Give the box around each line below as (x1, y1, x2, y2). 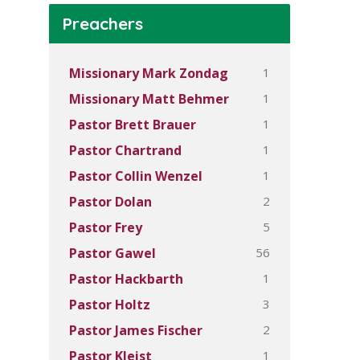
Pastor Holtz (69, 296, 150, 313)
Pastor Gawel (69, 244, 156, 262)
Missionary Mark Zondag (69, 64, 228, 82)
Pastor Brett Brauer (69, 116, 196, 133)
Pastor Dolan (69, 193, 152, 211)
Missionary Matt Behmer (69, 90, 229, 108)
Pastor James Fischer (69, 321, 202, 339)
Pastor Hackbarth (69, 270, 183, 288)
